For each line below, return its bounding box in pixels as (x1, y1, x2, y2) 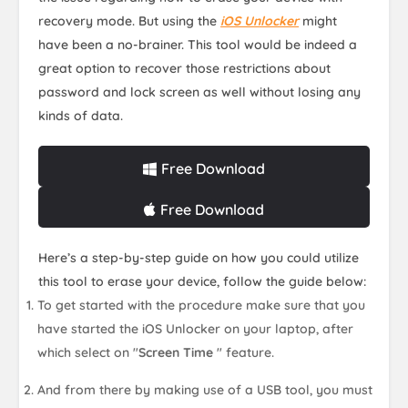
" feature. (217, 343, 275, 361)
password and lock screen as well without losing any (38, 83, 361, 100)
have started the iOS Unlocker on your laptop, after (37, 320, 354, 337)
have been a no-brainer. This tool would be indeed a (38, 36, 357, 53)
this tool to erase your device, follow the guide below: (38, 272, 366, 290)
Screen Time (138, 343, 218, 361)
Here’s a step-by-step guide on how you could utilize (38, 249, 359, 266)
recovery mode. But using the (38, 12, 220, 29)
